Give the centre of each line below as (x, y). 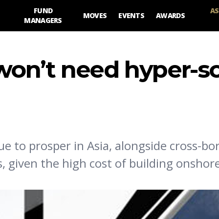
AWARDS (170, 15)
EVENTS (131, 15)
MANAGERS (43, 20)
